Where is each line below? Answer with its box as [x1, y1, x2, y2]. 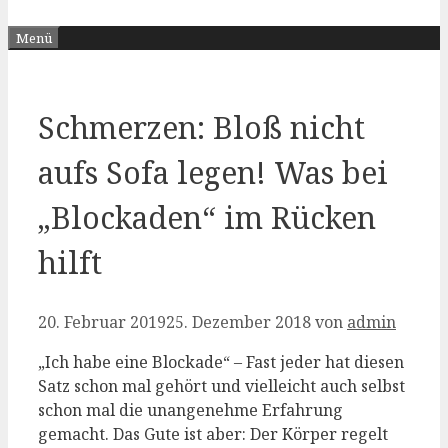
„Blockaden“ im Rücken [38, 197, 376, 239]
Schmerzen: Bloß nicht [38, 107, 365, 149]
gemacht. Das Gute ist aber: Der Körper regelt [38, 423, 388, 446]
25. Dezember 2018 [166, 311, 311, 334]
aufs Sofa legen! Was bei [38, 152, 388, 194]
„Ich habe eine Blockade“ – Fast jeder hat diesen [38, 351, 404, 374]
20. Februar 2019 [38, 311, 166, 334]
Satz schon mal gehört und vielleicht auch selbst [38, 375, 405, 398]
